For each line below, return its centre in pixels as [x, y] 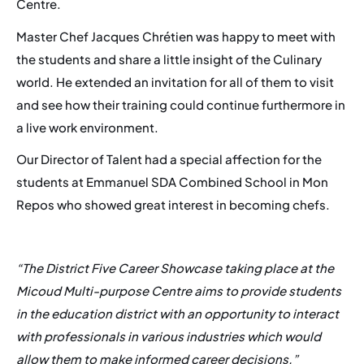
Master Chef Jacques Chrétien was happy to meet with [176, 36]
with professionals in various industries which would [169, 336]
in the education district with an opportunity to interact [178, 314]
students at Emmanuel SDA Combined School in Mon [172, 181]
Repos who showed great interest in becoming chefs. [173, 204]
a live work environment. [87, 127]
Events [182, 58]
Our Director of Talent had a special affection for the [169, 158]
